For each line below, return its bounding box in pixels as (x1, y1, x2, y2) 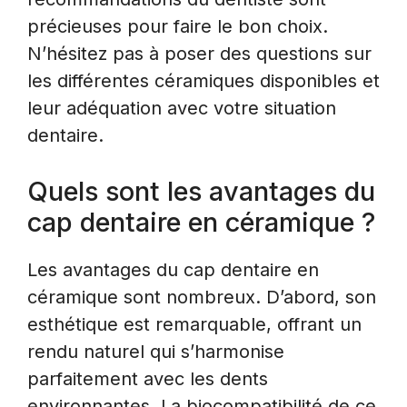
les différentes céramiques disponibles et (27, 69, 380, 92)
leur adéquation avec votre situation (27, 96, 336, 119)
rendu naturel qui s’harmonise (27, 340, 284, 362)
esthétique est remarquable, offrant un (27, 313, 362, 335)
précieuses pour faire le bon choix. (27, 15, 328, 37)
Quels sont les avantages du (27, 174, 375, 207)
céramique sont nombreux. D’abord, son (27, 285, 376, 308)
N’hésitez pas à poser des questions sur (27, 42, 372, 65)
